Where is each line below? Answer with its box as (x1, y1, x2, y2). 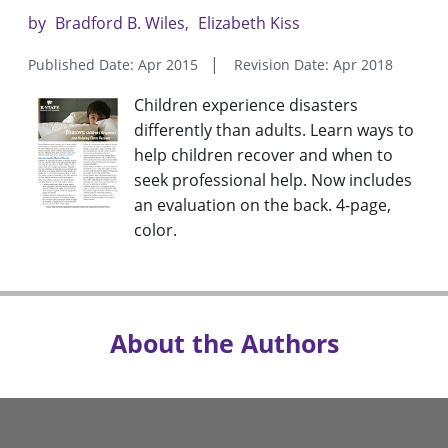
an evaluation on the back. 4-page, (134, 194, 391, 217)
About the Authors (109, 326, 339, 361)
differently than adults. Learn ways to (134, 119, 414, 142)
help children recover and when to (134, 144, 393, 167)
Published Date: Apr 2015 (28, 55, 198, 75)
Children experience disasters (134, 94, 358, 117)
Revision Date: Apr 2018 (234, 55, 393, 75)
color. (134, 219, 177, 242)
